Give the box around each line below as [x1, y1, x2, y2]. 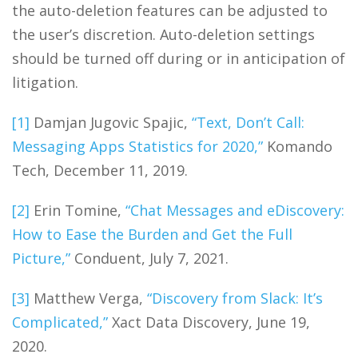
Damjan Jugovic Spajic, [30, 112, 192, 132]
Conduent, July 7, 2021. [70, 248, 229, 268]
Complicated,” [12, 312, 108, 332]
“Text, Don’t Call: [192, 112, 304, 132]
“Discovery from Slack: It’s [147, 288, 323, 308]
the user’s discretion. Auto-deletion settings [12, 24, 315, 44]
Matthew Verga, [30, 288, 147, 308]
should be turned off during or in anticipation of [12, 48, 345, 68]
